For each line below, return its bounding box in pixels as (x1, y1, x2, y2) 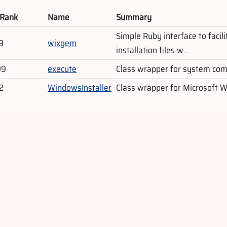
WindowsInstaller (48, 80, 112, 95)
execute (48, 61, 77, 76)
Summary (116, 10, 152, 24)
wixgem (48, 35, 77, 50)
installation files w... (116, 43, 190, 57)
